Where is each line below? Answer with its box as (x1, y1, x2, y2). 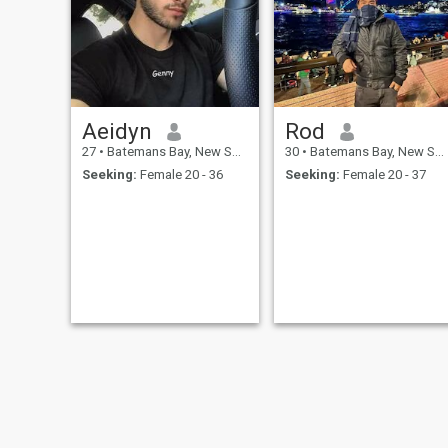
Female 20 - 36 (136, 166, 223, 182)
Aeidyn (81, 118, 152, 145)
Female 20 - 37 (339, 166, 426, 182)
